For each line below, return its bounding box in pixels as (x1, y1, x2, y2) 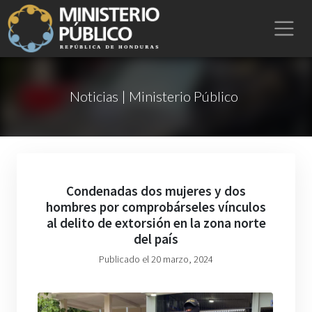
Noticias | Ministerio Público (69, 88, 238, 104)
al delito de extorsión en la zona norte (46, 214, 266, 231)
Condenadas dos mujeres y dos (66, 182, 246, 199)
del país (134, 231, 178, 247)
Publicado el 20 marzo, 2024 (99, 253, 213, 265)
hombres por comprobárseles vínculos (46, 198, 266, 215)
